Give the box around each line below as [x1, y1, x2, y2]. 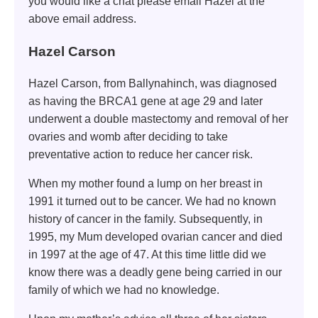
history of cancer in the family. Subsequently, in [28, 213, 263, 226]
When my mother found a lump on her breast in [28, 177, 263, 190]
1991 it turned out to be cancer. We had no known [28, 195, 276, 208]
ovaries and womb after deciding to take [28, 131, 228, 143]
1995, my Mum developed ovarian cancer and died [28, 231, 283, 243]
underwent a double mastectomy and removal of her [28, 113, 288, 126]
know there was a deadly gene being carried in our [28, 266, 282, 279]
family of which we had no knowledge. [28, 284, 219, 297]
